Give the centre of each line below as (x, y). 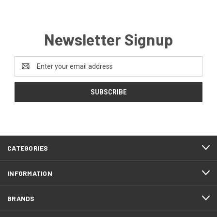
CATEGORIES (28, 148)
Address (27, 71)
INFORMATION (30, 173)
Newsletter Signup (108, 39)
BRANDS (21, 198)
